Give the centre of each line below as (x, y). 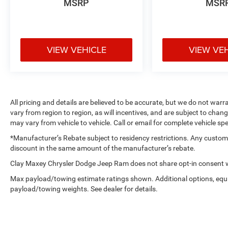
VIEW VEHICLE (76, 49)
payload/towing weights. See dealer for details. (84, 189)
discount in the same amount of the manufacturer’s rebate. (103, 148)
